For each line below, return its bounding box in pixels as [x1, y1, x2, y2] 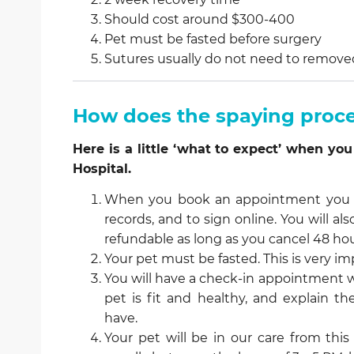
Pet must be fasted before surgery [104, 31, 322, 47]
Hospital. [73, 160, 135, 176]
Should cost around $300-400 [104, 11, 295, 27]
